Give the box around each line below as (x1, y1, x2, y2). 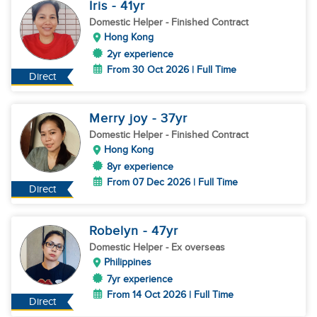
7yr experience (107, 273, 173, 285)
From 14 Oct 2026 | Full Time (107, 289, 234, 301)
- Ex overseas (166, 241, 225, 253)
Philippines (104, 256, 151, 268)
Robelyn (89, 224, 143, 238)
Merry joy (89, 111, 152, 126)
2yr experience (107, 48, 173, 60)
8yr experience (107, 161, 173, 173)
